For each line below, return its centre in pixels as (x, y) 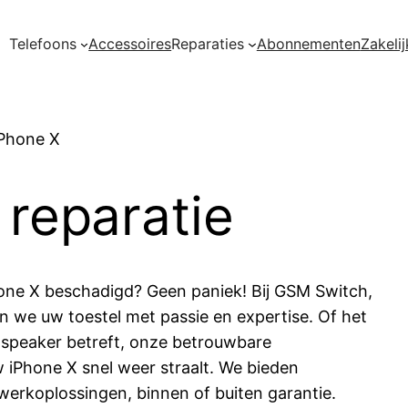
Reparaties (208, 43)
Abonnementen (308, 43)
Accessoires (130, 43)
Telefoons (42, 43)
